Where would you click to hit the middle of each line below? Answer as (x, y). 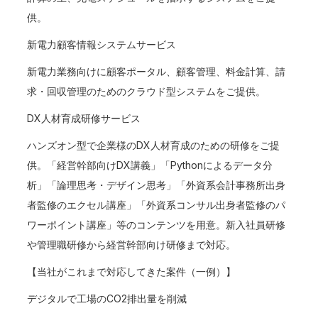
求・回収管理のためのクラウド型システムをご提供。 (147, 91)
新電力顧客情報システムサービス (102, 44)
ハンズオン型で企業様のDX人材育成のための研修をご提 (154, 145)
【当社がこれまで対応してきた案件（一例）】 (132, 272)
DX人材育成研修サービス (84, 118)
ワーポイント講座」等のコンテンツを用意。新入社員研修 (157, 225)
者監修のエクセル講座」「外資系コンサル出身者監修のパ (157, 205)
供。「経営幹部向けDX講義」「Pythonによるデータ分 (150, 165)
